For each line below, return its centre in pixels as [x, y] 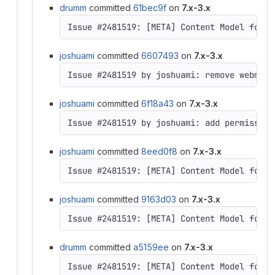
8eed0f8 [159, 151]
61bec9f [150, 7]
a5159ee [151, 247]
